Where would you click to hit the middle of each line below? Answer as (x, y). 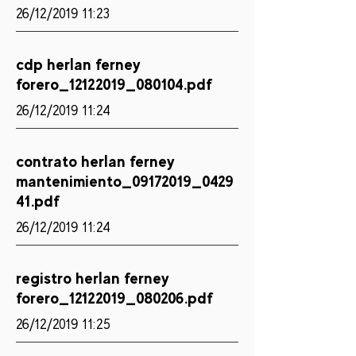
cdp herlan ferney (78, 64)
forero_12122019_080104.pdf (114, 84)
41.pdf (38, 201)
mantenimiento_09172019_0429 (125, 181)
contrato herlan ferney (95, 161)
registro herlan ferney (93, 278)
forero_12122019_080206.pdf (114, 298)
